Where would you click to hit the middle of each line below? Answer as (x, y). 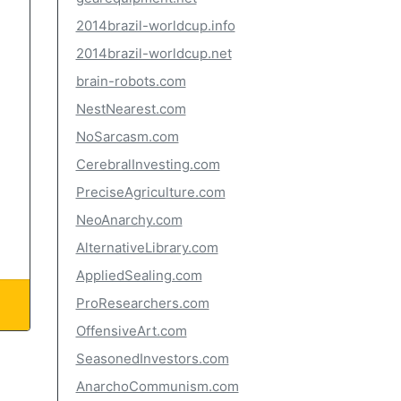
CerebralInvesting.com (148, 164)
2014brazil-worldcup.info (155, 26)
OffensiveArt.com (131, 331)
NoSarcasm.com (127, 137)
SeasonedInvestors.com (152, 358)
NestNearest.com (131, 109)
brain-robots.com (131, 81)
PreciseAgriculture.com (150, 192)
